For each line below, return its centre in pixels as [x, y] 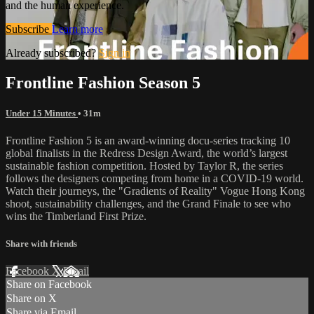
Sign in [115, 53]
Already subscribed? [52, 53]
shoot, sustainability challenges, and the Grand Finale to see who [148, 203]
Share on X [32, 299]
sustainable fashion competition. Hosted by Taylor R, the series [144, 165]
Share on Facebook [49, 285]
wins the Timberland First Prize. [76, 216]
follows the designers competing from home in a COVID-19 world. [155, 178]
